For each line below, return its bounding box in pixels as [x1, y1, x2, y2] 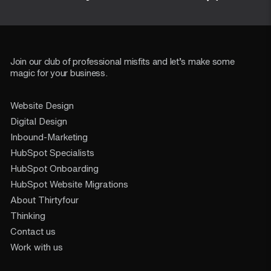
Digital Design [10, 114, 67, 128]
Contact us [10, 224, 56, 238]
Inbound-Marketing [10, 129, 88, 143]
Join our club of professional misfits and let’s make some [10, 54, 235, 68]
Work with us [10, 240, 63, 253]
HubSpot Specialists [10, 145, 94, 159]
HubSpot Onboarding [10, 161, 99, 175]
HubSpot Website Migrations [10, 177, 128, 191]
